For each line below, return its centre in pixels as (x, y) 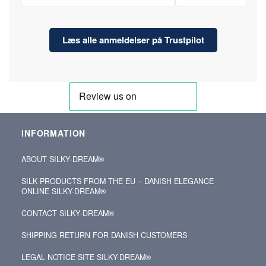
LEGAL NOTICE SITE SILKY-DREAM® (86, 257)
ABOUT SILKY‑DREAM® (63, 159)
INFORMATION (54, 133)
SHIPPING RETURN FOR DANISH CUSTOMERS (104, 235)
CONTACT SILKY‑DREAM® (68, 213)
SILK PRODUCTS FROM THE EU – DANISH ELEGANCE (118, 181)
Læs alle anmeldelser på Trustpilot (133, 39)
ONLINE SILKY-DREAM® (64, 191)
